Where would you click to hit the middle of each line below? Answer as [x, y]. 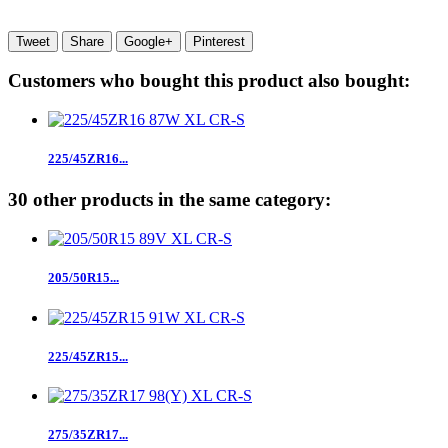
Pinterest [219, 41]
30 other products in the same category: [169, 200]
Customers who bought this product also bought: [209, 81]
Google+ [148, 41]
